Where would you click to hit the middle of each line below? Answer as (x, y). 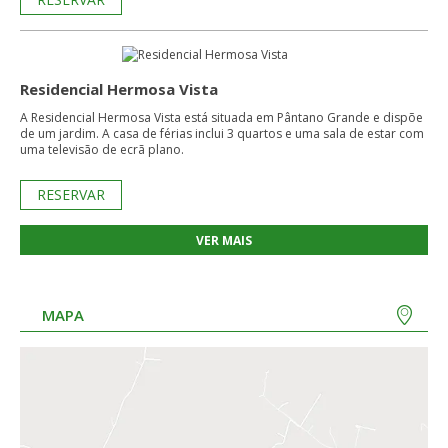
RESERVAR (71, 194)
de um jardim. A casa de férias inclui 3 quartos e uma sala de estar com (61, 133)
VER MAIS (224, 240)
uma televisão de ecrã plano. (102, 149)
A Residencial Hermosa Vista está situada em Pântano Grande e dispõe (221, 117)
